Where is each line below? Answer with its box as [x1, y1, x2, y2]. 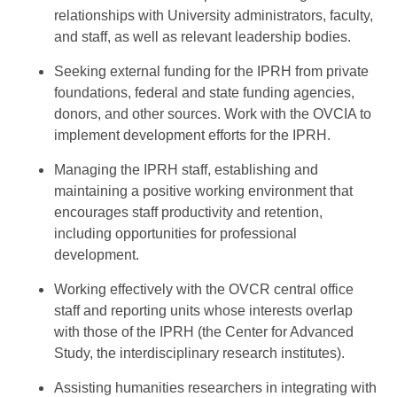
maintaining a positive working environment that [54, 183, 353, 198]
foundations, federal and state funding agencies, [54, 85, 354, 100]
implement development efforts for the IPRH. [54, 128, 331, 143]
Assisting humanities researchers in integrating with [54, 380, 377, 395]
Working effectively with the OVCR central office [54, 282, 354, 297]
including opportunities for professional [54, 226, 297, 241]
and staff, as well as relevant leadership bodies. [54, 29, 351, 44]
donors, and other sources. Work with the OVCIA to [54, 106, 371, 121]
